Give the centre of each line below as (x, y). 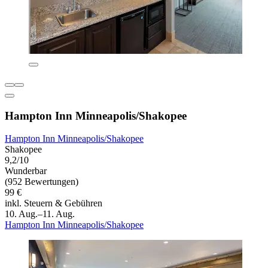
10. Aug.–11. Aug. (40, 214)
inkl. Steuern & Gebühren (54, 203)
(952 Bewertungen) (42, 182)
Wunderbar (26, 171)
